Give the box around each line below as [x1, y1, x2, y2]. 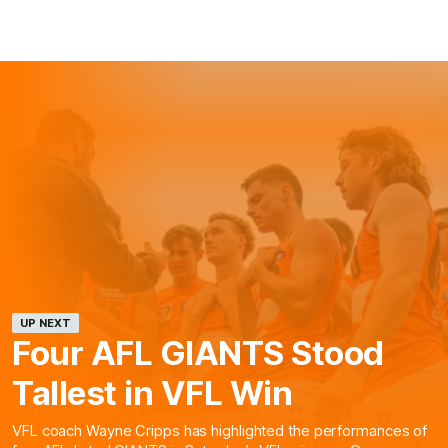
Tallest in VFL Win [12, 373, 292, 414]
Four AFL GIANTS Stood [12, 333, 384, 374]
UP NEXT [20, 316, 71, 331]
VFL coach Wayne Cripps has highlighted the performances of [12, 422, 428, 441]
